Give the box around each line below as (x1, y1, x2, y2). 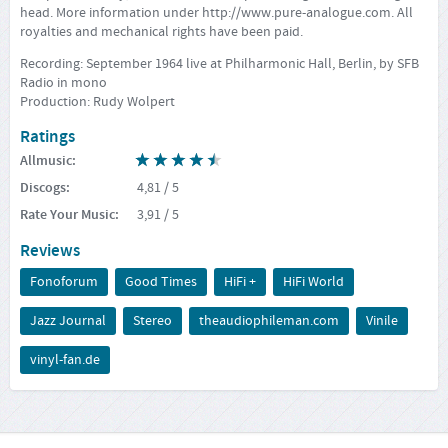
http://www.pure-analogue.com (202, 3, 391, 22)
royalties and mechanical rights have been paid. (20, 22, 303, 41)
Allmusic (20, 151, 72, 170)
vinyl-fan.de (30, 350, 100, 369)
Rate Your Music (20, 205, 115, 224)
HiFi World (283, 272, 344, 291)
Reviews (20, 239, 80, 262)
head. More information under (20, 3, 202, 22)
